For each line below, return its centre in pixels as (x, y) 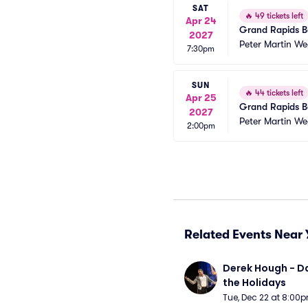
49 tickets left (278, 16)
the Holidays (254, 283)
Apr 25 (201, 98)
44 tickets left (278, 93)
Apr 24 (201, 21)
